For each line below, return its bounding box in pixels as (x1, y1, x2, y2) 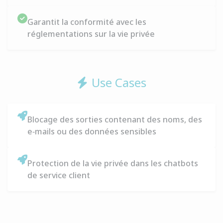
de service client (27, 170, 90, 181)
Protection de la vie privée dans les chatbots (27, 158, 198, 169)
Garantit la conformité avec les (27, 16, 146, 27)
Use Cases (91, 74, 146, 91)
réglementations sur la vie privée (27, 28, 155, 39)
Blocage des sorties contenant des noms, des (27, 114, 202, 125)
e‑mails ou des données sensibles (27, 126, 156, 137)
